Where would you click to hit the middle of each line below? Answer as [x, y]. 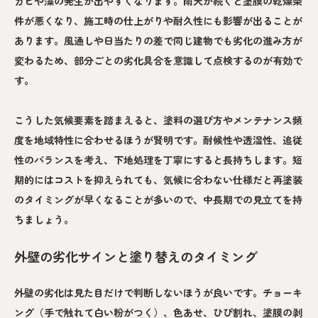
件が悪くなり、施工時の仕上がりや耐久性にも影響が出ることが [158, 20]
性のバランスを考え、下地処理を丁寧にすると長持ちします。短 [158, 159]
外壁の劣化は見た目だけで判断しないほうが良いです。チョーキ [158, 293]
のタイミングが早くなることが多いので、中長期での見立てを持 [158, 199]
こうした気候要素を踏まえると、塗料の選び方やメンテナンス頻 [158, 120]
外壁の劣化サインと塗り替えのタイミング [136, 256]
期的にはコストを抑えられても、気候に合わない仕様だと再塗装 [158, 179]
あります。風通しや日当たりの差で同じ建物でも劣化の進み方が [158, 40]
